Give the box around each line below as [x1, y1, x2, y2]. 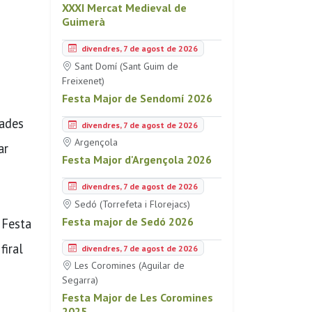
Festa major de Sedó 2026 [62, 214, 194, 228]
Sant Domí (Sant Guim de [72, 59, 178, 72]
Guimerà [62, 15, 105, 29]
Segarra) [62, 274, 98, 287]
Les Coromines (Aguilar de [72, 259, 185, 272]
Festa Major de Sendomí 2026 [62, 91, 212, 105]
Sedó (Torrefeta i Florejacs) [72, 197, 190, 210]
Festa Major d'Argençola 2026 [62, 153, 212, 167]
